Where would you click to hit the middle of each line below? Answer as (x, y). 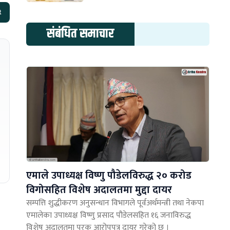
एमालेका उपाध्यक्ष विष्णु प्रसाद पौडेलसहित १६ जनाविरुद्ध (109, 215)
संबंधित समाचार (81, 34)
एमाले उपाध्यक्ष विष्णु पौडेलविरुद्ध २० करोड (109, 175)
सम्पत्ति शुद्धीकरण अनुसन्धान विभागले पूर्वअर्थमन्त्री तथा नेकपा (115, 203)
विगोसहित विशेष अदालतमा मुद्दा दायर (99, 190)
